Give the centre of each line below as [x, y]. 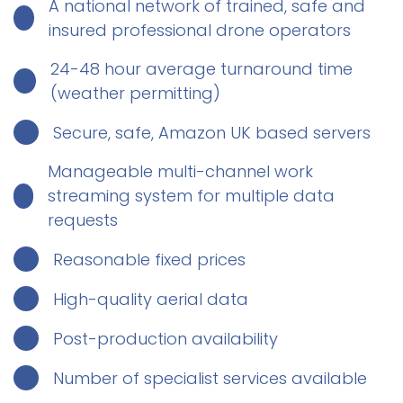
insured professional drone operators [199, 30]
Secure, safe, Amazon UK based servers [212, 132]
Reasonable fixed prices [149, 259]
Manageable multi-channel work [181, 171]
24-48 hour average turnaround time [201, 69]
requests [83, 220]
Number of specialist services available [210, 378]
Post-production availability [166, 338]
